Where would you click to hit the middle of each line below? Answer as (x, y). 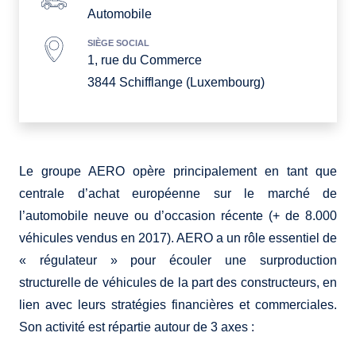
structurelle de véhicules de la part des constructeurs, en (178, 283)
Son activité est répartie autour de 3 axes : (137, 327)
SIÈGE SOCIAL (118, 43)
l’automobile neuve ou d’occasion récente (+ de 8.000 (178, 216)
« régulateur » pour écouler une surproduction (178, 261)
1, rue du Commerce (145, 60)
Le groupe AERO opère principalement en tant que (178, 172)
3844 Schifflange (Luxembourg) (176, 83)
